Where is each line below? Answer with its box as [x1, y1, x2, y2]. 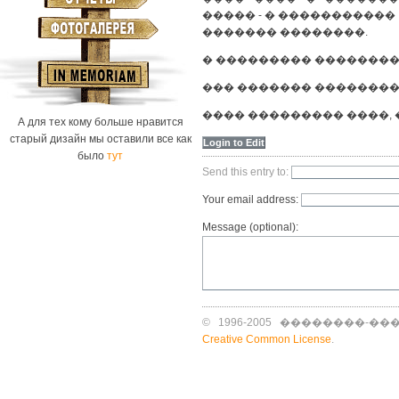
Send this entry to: [202, 166, 291, 178]
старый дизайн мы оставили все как [9, 133, 191, 145]
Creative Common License [202, 333, 331, 346]
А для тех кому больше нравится [17, 116, 183, 128]
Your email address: [202, 193, 301, 206]
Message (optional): [202, 221, 298, 233]
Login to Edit [203, 137, 265, 148]
